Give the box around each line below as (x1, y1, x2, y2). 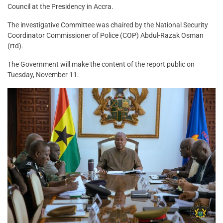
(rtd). (7, 42, 23, 50)
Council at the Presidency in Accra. (7, 2, 113, 11)
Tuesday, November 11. (7, 71, 79, 79)
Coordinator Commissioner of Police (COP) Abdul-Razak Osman (7, 31, 204, 40)
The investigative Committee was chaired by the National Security (7, 21, 208, 29)
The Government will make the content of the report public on (7, 60, 195, 69)
